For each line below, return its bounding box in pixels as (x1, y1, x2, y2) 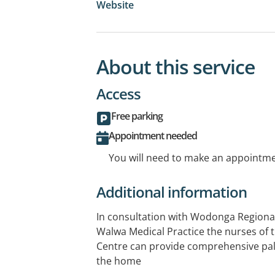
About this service (96, 53, 255, 80)
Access (96, 83, 141, 104)
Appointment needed (109, 128, 197, 142)
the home (96, 254, 141, 268)
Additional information (96, 181, 247, 202)
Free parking (111, 109, 163, 123)
